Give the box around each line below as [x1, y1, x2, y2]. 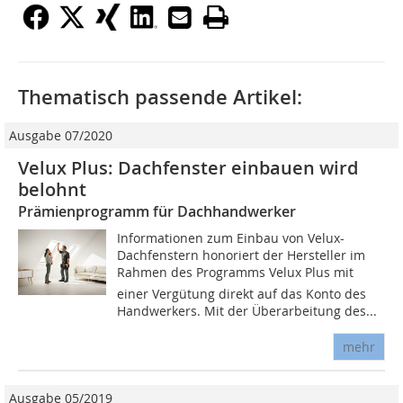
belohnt [18, 176, 86, 201]
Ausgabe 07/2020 [9, 126, 112, 144]
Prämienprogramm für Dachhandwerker [18, 201, 296, 221]
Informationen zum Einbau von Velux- [117, 228, 345, 246]
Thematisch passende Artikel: [18, 83, 302, 111]
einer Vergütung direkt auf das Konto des [117, 284, 367, 302]
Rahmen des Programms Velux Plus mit [117, 263, 354, 281]
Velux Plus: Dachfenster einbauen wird [18, 155, 358, 180]
